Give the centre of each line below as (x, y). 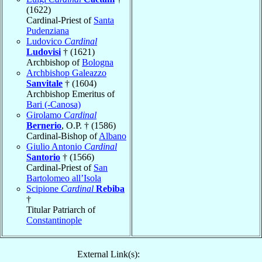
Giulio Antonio (55, 146)
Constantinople (54, 220)
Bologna (98, 62)
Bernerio (44, 125)
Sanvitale (44, 83)
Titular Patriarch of (61, 209)
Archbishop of (54, 62)
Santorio (43, 157)
